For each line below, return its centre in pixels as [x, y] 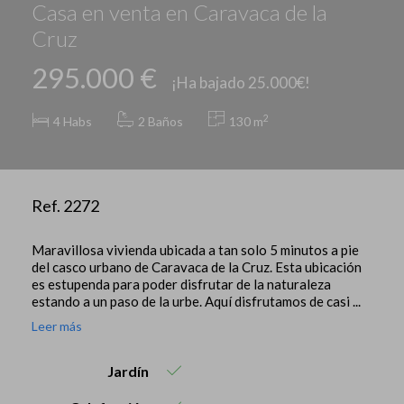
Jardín [128, 372]
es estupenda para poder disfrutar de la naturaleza [181, 285]
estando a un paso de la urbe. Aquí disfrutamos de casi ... [196, 302]
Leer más [57, 326]
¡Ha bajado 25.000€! [241, 83]
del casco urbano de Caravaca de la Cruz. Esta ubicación [197, 267]
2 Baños [161, 122]
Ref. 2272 [65, 206]
